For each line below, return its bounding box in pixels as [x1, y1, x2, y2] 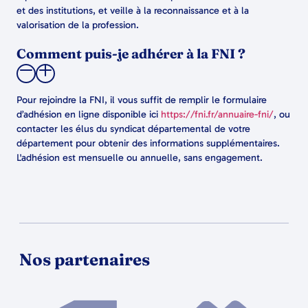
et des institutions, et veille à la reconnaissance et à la [16, 4, 249, 17]
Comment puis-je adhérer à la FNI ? [16, 45, 245, 63]
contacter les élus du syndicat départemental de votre [16, 122, 250, 135]
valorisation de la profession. [16, 19, 139, 32]
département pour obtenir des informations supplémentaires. [16, 137, 280, 150]
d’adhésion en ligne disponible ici [16, 108, 161, 121]
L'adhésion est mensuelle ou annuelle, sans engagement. [16, 151, 263, 164]
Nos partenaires [19, 250, 150, 270]
